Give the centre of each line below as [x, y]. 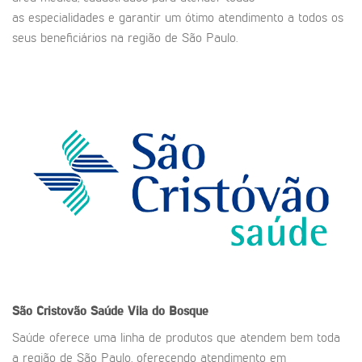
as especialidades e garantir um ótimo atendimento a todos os [178, 18]
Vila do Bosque [168, 311]
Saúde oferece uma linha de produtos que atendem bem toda [176, 338]
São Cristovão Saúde [70, 311]
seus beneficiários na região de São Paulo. [125, 38]
